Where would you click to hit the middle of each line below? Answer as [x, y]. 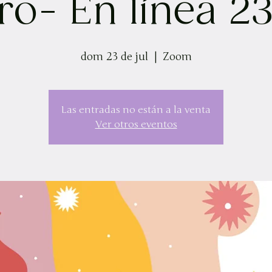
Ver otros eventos [136, 124]
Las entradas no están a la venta [136, 110]
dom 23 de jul [114, 56]
